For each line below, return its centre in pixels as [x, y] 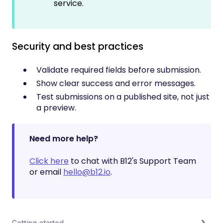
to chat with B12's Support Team [132, 161]
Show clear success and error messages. [116, 84]
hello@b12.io [87, 172]
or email [46, 172]
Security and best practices [78, 47]
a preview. [56, 108]
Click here [49, 161]
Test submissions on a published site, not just [123, 97]
